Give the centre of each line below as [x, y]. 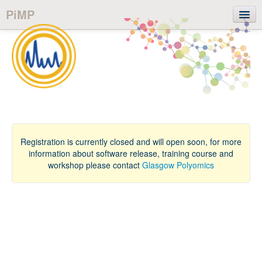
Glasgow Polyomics [178, 165]
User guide [33, 61]
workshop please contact [95, 165]
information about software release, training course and [131, 153]
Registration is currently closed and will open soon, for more [131, 142]
